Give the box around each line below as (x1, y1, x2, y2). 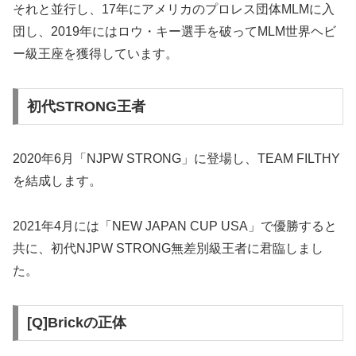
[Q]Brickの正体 (26, 315, 126, 331)
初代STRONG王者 (26, 99, 145, 114)
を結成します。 (13, 173, 102, 188)
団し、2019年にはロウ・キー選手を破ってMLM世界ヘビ (13, 25, 336, 39)
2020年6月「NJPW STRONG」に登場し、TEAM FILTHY (13, 151, 340, 165)
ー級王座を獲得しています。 (13, 47, 178, 61)
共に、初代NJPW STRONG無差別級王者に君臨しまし (13, 241, 323, 255)
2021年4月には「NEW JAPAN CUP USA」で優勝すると (13, 219, 337, 233)
